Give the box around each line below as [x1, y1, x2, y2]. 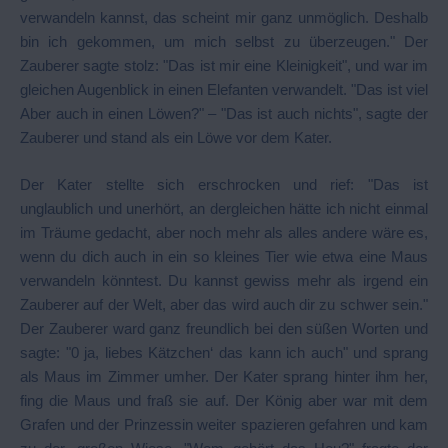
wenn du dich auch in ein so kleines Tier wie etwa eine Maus [20, 247, 428, 265]
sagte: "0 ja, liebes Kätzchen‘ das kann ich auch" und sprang [20, 343, 428, 361]
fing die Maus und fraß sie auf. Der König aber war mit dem [20, 391, 428, 409]
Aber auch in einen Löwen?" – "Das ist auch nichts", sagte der [20, 105, 428, 122]
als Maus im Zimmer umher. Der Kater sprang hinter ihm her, [20, 367, 428, 385]
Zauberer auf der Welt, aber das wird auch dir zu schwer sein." [20, 295, 428, 313]
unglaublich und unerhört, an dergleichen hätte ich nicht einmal [20, 199, 428, 217]
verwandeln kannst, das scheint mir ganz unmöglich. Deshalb [20, 9, 428, 26]
